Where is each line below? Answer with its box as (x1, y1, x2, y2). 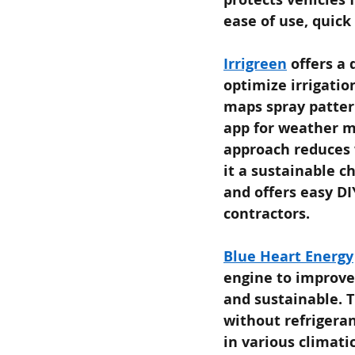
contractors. (223, 203, 310, 223)
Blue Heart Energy (223, 246, 353, 266)
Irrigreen (223, 53, 287, 74)
